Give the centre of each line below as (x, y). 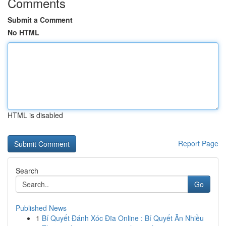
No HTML (23, 32)
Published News (41, 208)
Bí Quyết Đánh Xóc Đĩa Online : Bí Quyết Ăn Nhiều (123, 218)
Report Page (198, 143)
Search (27, 171)
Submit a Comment (40, 20)
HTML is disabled (35, 115)
